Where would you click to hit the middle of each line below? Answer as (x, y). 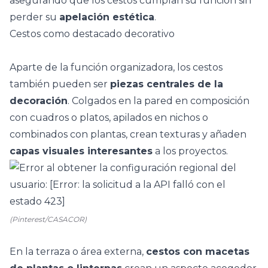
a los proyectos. (190, 151)
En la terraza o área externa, (78, 252)
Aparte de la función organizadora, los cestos (116, 67)
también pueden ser (60, 84)
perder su (34, 17)
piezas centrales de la (167, 84)
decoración (39, 101)
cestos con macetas (198, 252)
